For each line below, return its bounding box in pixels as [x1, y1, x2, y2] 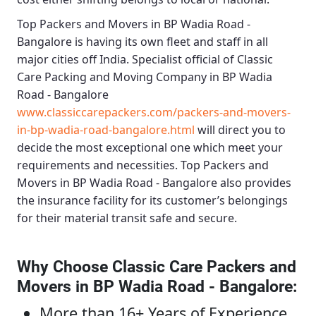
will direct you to [195, 122, 286, 138]
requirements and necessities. [17, 157, 181, 174]
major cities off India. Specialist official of [17, 51, 237, 68]
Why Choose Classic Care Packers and [17, 257, 296, 277]
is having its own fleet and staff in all [72, 34, 268, 50]
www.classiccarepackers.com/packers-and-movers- [17, 104, 291, 121]
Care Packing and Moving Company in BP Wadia [17, 69, 272, 85]
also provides [217, 175, 291, 191]
